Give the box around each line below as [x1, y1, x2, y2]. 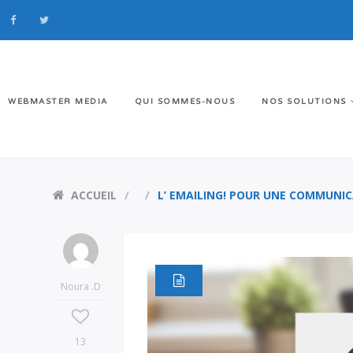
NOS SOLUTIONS [262, 96, 347, 106]
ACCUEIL [71, 188, 117, 203]
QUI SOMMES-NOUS [134, 96, 235, 106]
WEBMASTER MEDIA [8, 96, 108, 106]
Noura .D [60, 280, 101, 293]
